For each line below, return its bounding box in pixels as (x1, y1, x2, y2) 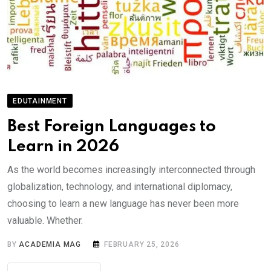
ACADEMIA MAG (19, 240, 82, 249)
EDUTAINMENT (13, 97, 67, 106)
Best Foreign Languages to (7, 119, 216, 135)
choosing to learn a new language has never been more (7, 198, 239, 210)
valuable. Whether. (7, 215, 83, 227)
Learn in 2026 (7, 139, 119, 155)
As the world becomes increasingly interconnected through (7, 164, 255, 176)
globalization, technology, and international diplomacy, (7, 181, 232, 193)
